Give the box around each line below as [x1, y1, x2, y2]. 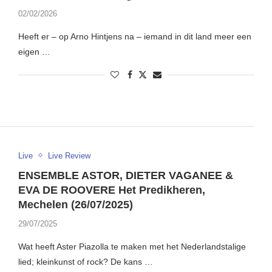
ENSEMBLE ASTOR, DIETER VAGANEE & [18, 169, 233, 182]
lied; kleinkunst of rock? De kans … [18, 256, 153, 267]
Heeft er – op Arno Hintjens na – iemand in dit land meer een [18, 32, 251, 42]
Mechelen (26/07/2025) [18, 198, 133, 211]
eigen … [18, 47, 50, 57]
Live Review [47, 151, 90, 160]
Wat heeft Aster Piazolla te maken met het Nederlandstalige [18, 241, 246, 251]
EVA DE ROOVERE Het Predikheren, [18, 183, 205, 196]
